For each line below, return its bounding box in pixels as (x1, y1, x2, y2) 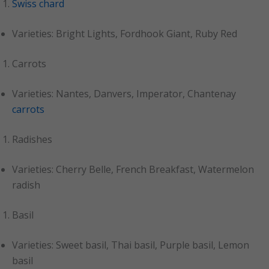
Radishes (12, 132, 52, 146)
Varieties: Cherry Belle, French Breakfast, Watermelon (12, 162, 254, 176)
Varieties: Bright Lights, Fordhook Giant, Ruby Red (12, 26, 237, 40)
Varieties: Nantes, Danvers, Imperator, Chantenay (12, 86, 236, 100)
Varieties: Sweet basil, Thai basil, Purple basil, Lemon (12, 238, 249, 252)
